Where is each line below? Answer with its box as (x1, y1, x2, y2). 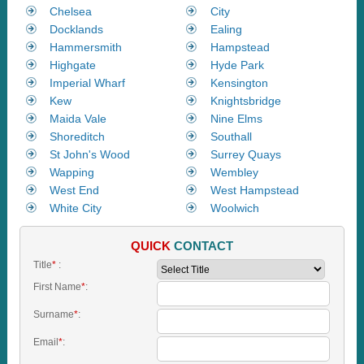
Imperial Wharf (50, 76, 126, 90)
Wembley (210, 166, 258, 180)
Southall (210, 130, 252, 144)
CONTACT (173, 239, 233, 253)
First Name (32, 281, 81, 293)
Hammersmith (50, 41, 123, 54)
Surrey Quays (210, 148, 281, 162)
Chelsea (50, 5, 93, 19)
